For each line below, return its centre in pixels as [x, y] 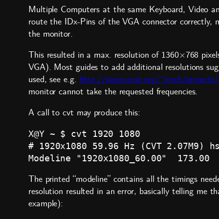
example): [46, 204]
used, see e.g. [54, 80]
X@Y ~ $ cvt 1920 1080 [84, 134]
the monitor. [51, 34]
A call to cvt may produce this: [84, 113]
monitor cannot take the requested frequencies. [113, 92]
